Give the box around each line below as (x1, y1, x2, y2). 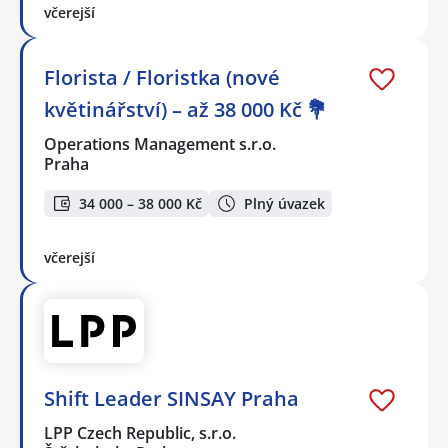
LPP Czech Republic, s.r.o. (44, 421, 238, 444)
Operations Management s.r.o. (44, 133, 278, 156)
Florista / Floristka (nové (44, 64, 280, 92)
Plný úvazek (244, 193, 325, 213)
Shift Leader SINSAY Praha (44, 384, 299, 412)
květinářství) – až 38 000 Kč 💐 (44, 96, 327, 124)
